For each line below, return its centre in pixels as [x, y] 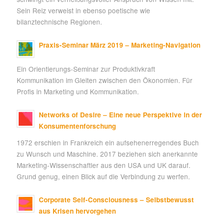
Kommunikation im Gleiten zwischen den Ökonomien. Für [104, 80]
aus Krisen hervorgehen [77, 211]
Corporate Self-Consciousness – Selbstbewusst [116, 199]
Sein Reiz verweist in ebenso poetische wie [83, 11]
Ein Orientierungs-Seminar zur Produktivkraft [86, 69]
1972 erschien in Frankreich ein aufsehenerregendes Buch [108, 143]
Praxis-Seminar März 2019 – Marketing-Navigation [119, 45]
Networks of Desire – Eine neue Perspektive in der [120, 114]
